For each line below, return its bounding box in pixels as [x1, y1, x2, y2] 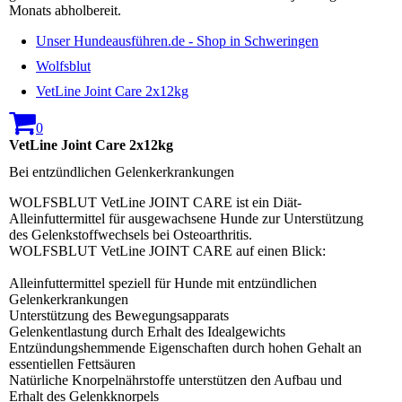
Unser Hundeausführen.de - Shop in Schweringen [36, 33, 319, 49]
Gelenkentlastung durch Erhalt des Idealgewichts [9, 323, 285, 339]
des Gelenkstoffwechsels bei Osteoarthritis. [9, 226, 252, 242]
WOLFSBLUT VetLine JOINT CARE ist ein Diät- [9, 194, 301, 210]
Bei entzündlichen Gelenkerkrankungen [9, 163, 234, 179]
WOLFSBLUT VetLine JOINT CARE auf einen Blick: [9, 242, 326, 258]
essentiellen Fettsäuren [9, 355, 135, 371]
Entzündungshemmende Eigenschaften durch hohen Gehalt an [9, 339, 362, 355]
